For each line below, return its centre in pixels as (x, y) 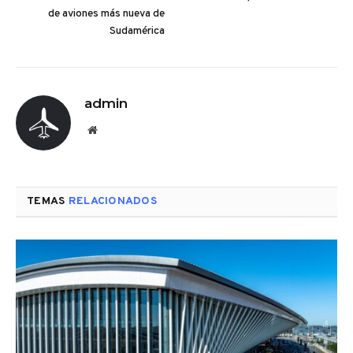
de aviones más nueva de (106, 14)
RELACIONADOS (113, 202)
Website (114, 130)
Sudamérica (137, 32)
